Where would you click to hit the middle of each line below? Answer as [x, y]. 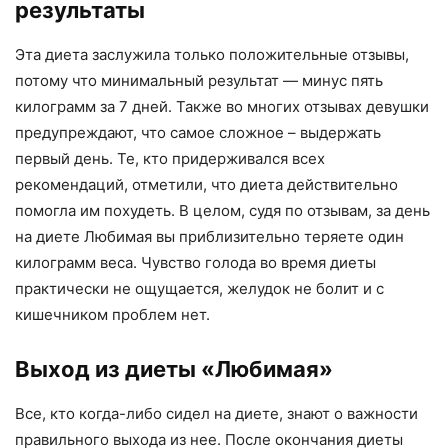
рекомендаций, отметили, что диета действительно [206, 184]
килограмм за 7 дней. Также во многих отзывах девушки [222, 106]
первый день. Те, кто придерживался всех [170, 158]
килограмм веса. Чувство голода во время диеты [195, 262]
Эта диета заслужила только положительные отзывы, [212, 54]
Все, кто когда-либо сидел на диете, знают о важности [216, 413]
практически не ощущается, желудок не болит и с [199, 288]
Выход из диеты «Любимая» [174, 368]
